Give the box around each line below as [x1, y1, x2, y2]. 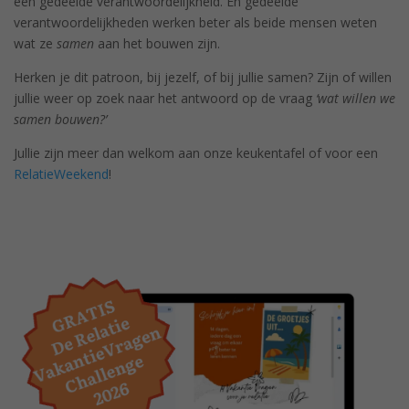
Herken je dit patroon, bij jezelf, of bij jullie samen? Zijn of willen [14, 68, 392, 87]
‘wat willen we [316, 89, 395, 108]
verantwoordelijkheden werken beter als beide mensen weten [14, 14, 377, 32]
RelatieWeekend [14, 165, 109, 184]
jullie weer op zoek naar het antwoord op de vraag [14, 89, 316, 108]
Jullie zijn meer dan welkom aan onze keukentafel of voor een [14, 144, 378, 163]
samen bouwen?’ [14, 110, 107, 129]
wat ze [14, 35, 57, 53]
